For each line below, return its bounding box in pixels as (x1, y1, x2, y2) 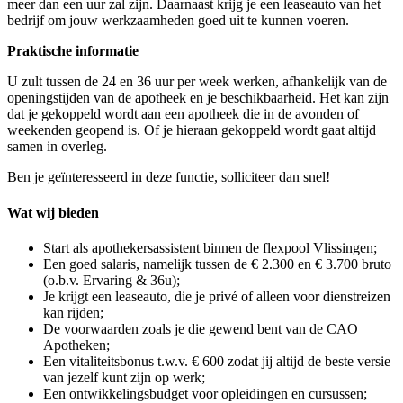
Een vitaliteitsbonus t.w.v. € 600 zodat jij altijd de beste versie (43, 353, 390, 369)
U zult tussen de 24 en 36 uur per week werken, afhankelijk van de (7, 74, 387, 90)
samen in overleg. (7, 139, 107, 155)
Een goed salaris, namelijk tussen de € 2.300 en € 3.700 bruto (43, 255, 391, 272)
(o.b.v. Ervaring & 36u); (43, 272, 180, 288)
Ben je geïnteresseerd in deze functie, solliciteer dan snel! (7, 169, 330, 185)
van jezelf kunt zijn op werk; (43, 369, 205, 385)
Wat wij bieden (7, 204, 99, 220)
